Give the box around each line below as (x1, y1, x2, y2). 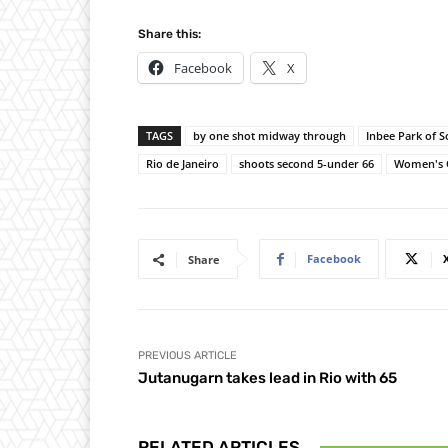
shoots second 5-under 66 (239, 156, 374, 172)
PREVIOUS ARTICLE (138, 349, 237, 363)
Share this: (138, 27, 201, 42)
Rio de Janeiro (146, 156, 219, 172)
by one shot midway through (193, 128, 346, 144)
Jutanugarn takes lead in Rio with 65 (138, 369, 397, 388)
